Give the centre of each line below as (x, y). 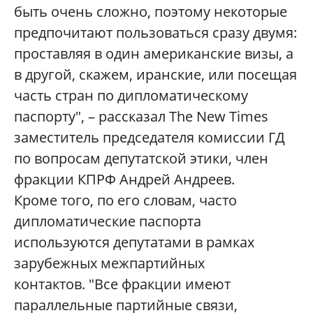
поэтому (184, 12)
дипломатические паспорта (108, 221)
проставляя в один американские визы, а (154, 54)
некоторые (250, 12)
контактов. (50, 284)
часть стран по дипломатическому (131, 96)
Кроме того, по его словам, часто (125, 201)
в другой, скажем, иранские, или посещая (155, 75)
